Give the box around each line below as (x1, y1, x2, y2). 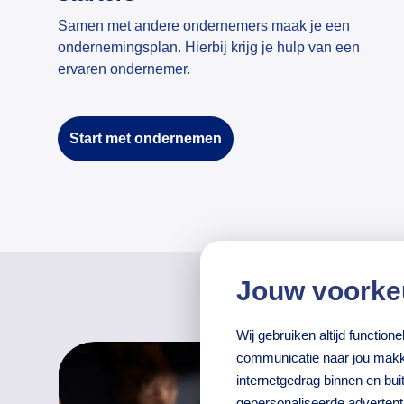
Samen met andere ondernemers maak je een (58, 18, 350, 34)
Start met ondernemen (69, 131, 222, 147)
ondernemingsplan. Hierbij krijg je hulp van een (58, 40, 360, 56)
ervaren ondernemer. (58, 61, 194, 78)
